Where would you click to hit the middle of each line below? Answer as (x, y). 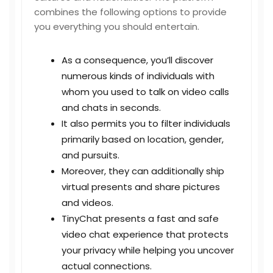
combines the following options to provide (130, 12)
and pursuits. (90, 155)
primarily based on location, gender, (143, 139)
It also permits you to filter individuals (146, 123)
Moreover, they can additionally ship (143, 171)
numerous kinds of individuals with (138, 76)
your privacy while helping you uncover (148, 250)
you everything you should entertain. (117, 27)
